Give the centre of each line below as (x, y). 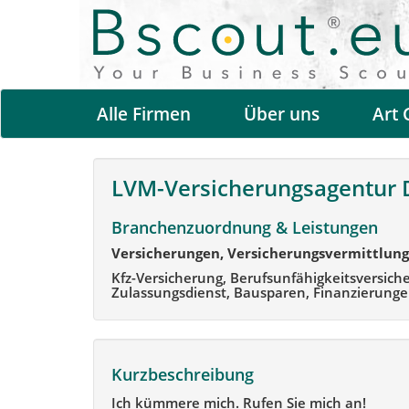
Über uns (282, 115)
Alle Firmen (144, 115)
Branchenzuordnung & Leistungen (245, 227)
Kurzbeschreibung (183, 375)
